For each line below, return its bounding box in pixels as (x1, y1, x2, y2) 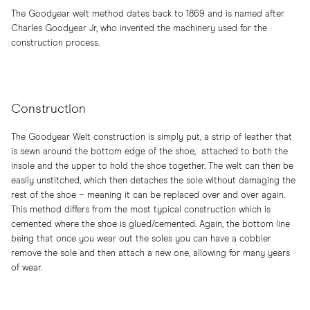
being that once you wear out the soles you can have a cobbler (11, 235, 271, 244)
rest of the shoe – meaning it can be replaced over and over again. (11, 191, 285, 200)
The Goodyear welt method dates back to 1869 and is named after (11, 10, 284, 19)
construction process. (11, 39, 100, 48)
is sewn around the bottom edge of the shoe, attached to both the (11, 147, 288, 156)
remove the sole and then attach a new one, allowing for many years (11, 249, 290, 258)
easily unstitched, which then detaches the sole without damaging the (11, 176, 295, 185)
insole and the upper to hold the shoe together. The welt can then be (11, 162, 293, 171)
